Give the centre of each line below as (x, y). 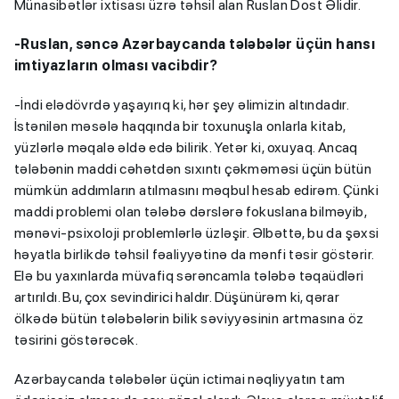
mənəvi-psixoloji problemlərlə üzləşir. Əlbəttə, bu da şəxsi (197, 232)
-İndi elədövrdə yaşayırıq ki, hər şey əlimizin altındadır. (182, 104)
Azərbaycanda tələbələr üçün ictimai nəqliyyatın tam (180, 379)
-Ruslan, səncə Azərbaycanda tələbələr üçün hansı (195, 44)
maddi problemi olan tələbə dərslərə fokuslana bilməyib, (190, 211)
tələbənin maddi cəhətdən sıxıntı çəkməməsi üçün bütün (193, 168)
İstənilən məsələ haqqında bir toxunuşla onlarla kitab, (180, 126)
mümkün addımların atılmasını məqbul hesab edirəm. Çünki (196, 190)
